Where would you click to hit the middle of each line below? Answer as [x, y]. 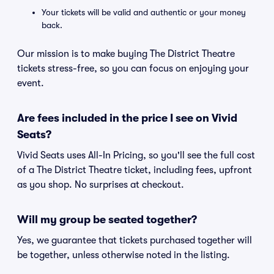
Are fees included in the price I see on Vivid [127, 118]
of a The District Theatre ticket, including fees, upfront [135, 170]
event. [31, 83]
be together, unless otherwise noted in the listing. [124, 255]
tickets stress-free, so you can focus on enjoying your [133, 68]
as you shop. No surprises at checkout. [101, 185]
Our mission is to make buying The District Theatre [126, 54]
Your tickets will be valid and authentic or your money [144, 12]
